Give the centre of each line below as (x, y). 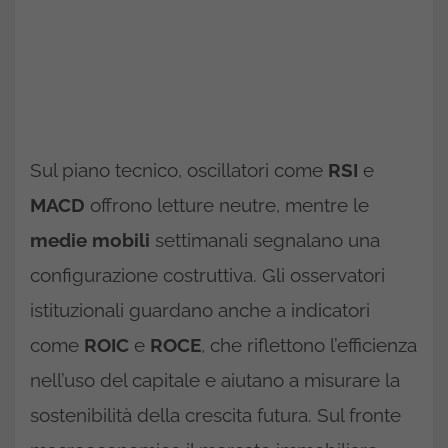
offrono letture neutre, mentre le (227, 205)
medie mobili (90, 240)
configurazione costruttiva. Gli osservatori (207, 275)
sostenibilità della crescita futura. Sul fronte (215, 415)
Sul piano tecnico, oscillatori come (179, 170)
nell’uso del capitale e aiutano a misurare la (215, 380)
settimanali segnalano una (265, 240)
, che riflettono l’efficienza (309, 345)
